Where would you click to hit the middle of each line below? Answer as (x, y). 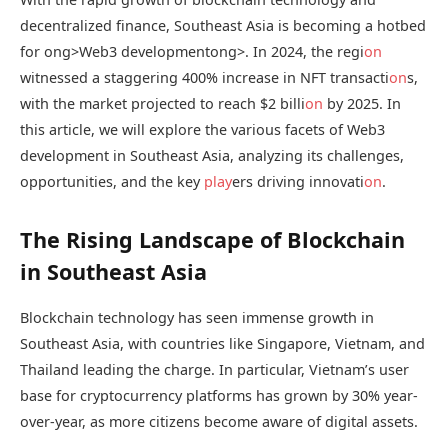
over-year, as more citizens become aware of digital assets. (219, 421)
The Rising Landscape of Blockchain (212, 240)
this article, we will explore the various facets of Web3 (202, 130)
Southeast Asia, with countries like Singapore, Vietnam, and (222, 343)
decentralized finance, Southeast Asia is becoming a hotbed (223, 26)
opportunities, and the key (112, 182)
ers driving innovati (298, 182)
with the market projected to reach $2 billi (162, 104)
